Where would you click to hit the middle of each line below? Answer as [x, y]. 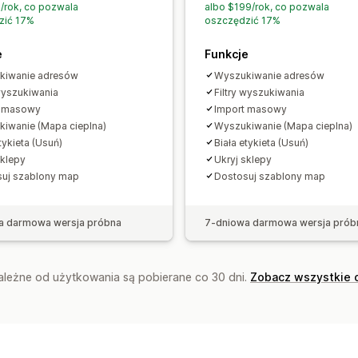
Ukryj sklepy [243, 159]
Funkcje [227, 54]
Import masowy [251, 109]
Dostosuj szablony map [270, 176]
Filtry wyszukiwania [259, 92]
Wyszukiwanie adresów [269, 75]
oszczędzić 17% [243, 20]
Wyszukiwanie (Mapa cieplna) [283, 125]
